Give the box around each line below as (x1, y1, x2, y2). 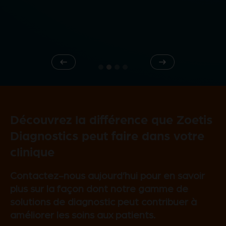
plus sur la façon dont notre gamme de (10, 184, 188, 194)
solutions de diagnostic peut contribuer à (10, 197, 197, 207)
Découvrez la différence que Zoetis (10, 110, 212, 127)
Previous (63, 63, 95, 72)
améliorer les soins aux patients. (10, 210, 155, 220)
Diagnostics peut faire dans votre (10, 127, 204, 143)
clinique (10, 143, 54, 159)
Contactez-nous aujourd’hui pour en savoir (10, 171, 205, 181)
